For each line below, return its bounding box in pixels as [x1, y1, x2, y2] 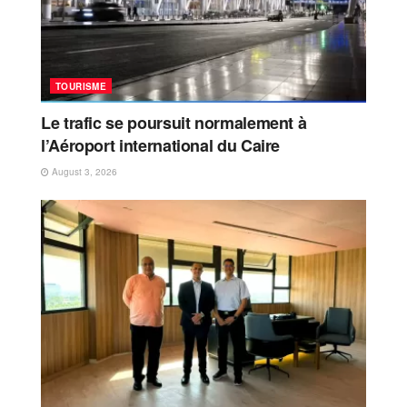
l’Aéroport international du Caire [41, 133, 281, 157]
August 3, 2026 [49, 164, 117, 178]
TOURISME [55, 79, 107, 93]
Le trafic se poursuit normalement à [41, 110, 307, 134]
